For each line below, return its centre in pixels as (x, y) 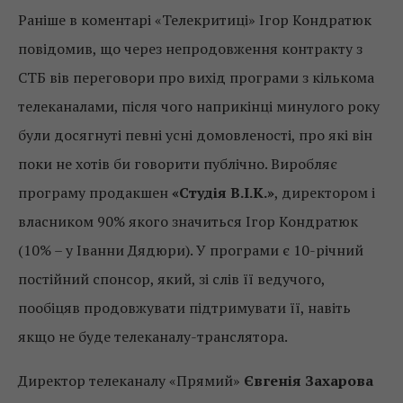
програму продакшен (95, 192)
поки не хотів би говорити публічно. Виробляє (178, 163)
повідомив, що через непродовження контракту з (190, 48)
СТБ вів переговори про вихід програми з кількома (196, 77)
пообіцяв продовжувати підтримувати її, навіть (184, 307)
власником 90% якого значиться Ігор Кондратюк (188, 221)
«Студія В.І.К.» (223, 192)
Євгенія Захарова (309, 380)
